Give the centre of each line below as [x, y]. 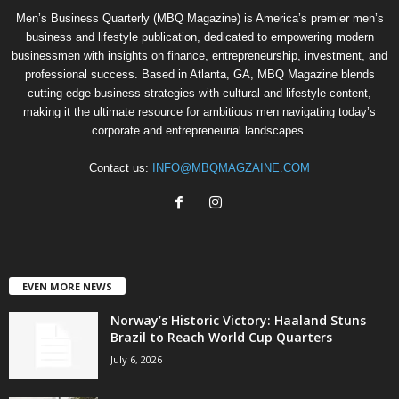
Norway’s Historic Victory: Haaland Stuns [238, 320]
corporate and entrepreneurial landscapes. [199, 130]
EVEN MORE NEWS [67, 286]
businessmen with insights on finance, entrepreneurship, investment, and [199, 55]
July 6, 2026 [136, 359]
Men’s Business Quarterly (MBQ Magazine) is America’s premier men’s [199, 18]
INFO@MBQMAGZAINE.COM [231, 167]
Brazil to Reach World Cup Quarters [221, 337]
